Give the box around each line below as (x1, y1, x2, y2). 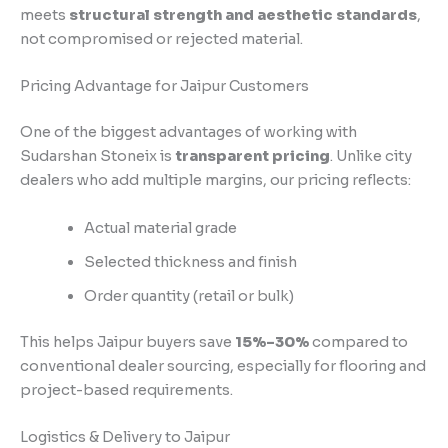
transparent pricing (175, 147, 330, 166)
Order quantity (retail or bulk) (83, 286, 294, 305)
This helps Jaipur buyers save (20, 332, 235, 351)
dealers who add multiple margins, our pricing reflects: (20, 171, 411, 190)
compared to (309, 332, 408, 351)
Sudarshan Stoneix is (20, 147, 175, 166)
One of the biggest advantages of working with (20, 123, 357, 142)
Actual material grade (83, 218, 237, 237)
